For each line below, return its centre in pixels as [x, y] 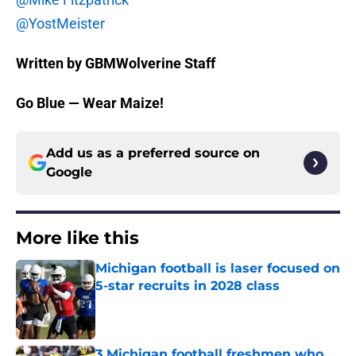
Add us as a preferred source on [153, 153]
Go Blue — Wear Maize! [90, 103]
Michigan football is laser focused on [218, 269]
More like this [77, 238]
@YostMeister [60, 24]
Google [69, 172]
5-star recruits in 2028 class [188, 286]
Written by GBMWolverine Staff [116, 64]
